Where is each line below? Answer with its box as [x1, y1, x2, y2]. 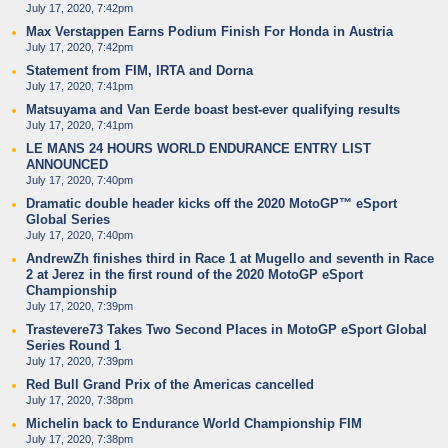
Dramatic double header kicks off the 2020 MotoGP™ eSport [26, 196, 397, 211]
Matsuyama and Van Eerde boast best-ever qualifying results [26, 102, 400, 117]
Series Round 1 [26, 338, 121, 353]
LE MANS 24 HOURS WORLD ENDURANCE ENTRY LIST [26, 141, 371, 156]
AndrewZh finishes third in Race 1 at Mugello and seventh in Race [26, 251, 434, 266]
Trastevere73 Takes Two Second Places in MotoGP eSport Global [26, 322, 427, 337]
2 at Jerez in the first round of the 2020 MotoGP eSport [26, 267, 363, 282]
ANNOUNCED [26, 157, 108, 172]
